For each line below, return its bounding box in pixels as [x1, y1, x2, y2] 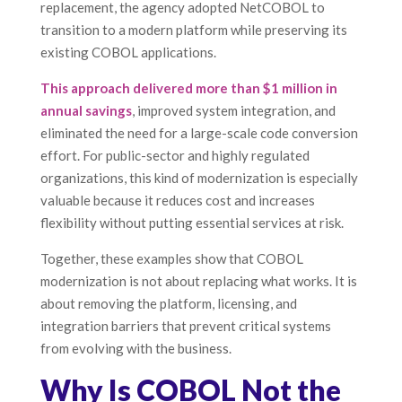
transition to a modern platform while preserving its [39, 22, 347, 39]
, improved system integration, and [131, 102, 336, 119]
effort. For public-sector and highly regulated [39, 147, 310, 164]
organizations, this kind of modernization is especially [39, 170, 358, 187]
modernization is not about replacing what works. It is [39, 273, 357, 290]
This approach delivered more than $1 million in [39, 80, 337, 97]
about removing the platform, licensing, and [39, 295, 297, 312]
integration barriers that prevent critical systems [39, 318, 331, 335]
